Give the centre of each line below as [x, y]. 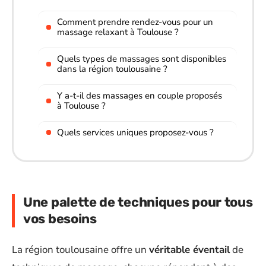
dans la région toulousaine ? [112, 69]
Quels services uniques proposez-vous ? [135, 132]
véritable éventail [189, 249]
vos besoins [60, 219]
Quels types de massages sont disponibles [142, 58]
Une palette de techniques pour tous [138, 202]
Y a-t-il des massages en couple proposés [140, 95]
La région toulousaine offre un [80, 249]
